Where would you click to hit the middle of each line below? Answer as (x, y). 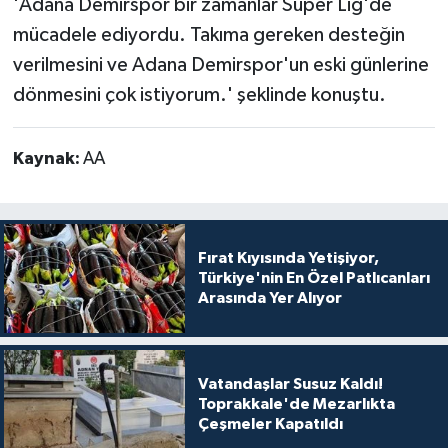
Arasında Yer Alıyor (269, 298)
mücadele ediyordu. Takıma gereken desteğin (208, 35)
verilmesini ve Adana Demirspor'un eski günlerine (220, 65)
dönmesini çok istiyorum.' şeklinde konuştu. (199, 95)
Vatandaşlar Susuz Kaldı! (290, 383)
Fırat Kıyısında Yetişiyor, (288, 258)
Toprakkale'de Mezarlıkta (296, 403)
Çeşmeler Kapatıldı (270, 423)
